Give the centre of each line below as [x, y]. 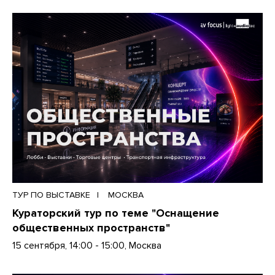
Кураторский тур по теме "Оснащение [116, 213]
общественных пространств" [91, 228]
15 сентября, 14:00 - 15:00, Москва [87, 246]
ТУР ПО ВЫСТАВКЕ [51, 195]
